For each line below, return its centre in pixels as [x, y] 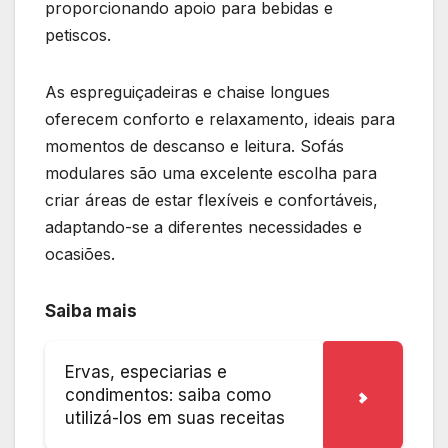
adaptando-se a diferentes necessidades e [203, 227]
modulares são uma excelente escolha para [211, 173]
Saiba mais [91, 311]
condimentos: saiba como [168, 395]
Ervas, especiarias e [146, 372]
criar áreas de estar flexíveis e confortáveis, [211, 200]
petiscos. [78, 35]
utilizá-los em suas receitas [175, 418]
